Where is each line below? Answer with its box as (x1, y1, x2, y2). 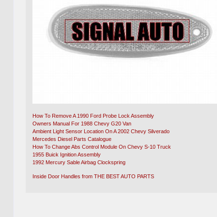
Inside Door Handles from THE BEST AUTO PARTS (32, 173, 155, 180)
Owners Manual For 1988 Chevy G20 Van (32, 121, 132, 127)
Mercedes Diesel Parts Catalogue (32, 136, 112, 142)
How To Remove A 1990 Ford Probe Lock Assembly (32, 113, 155, 119)
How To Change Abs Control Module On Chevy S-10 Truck (32, 144, 171, 150)
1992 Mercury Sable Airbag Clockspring (32, 159, 126, 166)
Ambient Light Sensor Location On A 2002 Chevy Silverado (32, 128, 170, 135)
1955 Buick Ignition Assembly (32, 152, 101, 158)
